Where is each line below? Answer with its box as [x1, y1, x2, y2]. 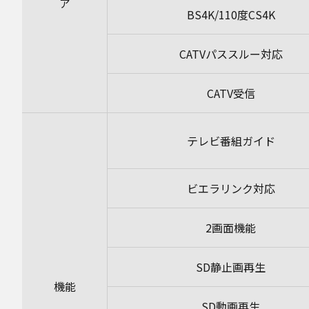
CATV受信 [206, 85, 255, 101]
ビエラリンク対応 [186, 180, 275, 197]
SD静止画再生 [196, 259, 266, 275]
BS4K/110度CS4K [186, 6, 275, 23]
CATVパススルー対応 [179, 46, 283, 62]
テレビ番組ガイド [186, 132, 275, 149]
